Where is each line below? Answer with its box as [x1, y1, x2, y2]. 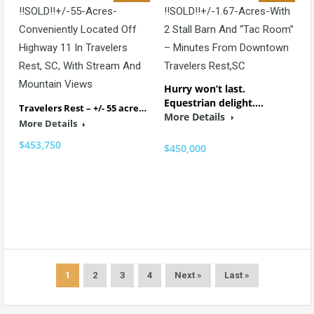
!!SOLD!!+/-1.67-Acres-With [164, 5, 290, 18]
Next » [174, 270, 202, 280]
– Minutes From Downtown [164, 41, 289, 55]
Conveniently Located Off [19, 23, 137, 36]
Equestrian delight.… [164, 96, 264, 110]
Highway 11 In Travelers [19, 41, 128, 55]
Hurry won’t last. [164, 82, 245, 96]
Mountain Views [19, 78, 93, 91]
